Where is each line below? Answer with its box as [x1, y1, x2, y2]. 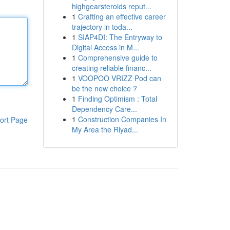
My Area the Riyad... [71, 124, 138, 135]
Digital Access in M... [71, 42, 139, 52]
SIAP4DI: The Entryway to [78, 32, 162, 42]
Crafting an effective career [78, 11, 166, 22]
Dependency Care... [71, 104, 137, 114]
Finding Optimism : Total [78, 93, 157, 104]
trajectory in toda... [71, 22, 132, 32]
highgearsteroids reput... [71, 1, 151, 11]
